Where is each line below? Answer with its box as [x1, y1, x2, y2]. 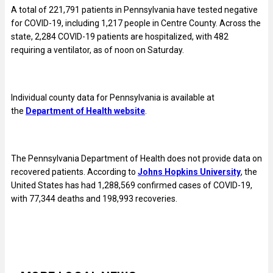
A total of [11, 5, 49, 15]
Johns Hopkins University [138, 167, 241, 177]
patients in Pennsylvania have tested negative [80, 5, 258, 15]
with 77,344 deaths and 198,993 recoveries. [11, 194, 177, 204]
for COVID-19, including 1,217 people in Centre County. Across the [11, 18, 261, 29]
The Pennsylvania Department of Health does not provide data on [11, 154, 262, 164]
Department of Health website [26, 106, 145, 116]
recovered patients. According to [11, 167, 138, 177]
